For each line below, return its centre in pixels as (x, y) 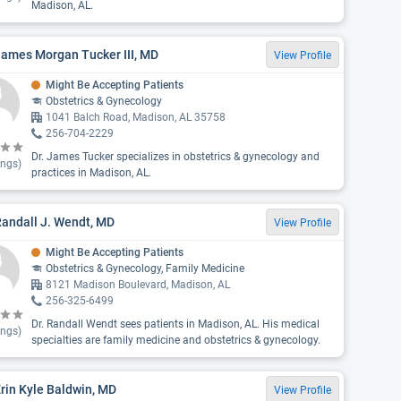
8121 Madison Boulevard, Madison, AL (137, 285)
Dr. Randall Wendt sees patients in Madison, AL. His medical (175, 324)
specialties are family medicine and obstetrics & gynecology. (175, 340)
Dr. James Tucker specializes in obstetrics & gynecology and (175, 157)
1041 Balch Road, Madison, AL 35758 (135, 117)
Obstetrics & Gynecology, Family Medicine (145, 269)
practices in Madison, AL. (91, 173)
